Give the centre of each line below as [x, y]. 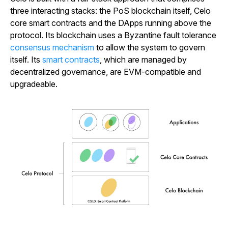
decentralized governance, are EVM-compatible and [106, 72]
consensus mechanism [52, 48]
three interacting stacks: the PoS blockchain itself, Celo [110, 11]
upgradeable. [35, 84]
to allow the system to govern [150, 48]
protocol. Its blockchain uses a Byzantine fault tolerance [113, 35]
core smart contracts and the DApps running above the [111, 23]
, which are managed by [143, 60]
